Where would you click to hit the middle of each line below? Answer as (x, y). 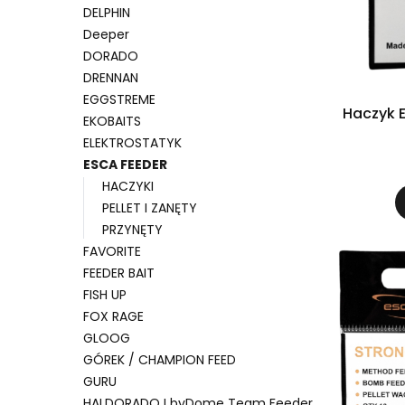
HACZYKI (128, 186)
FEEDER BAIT (119, 273)
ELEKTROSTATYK (132, 142)
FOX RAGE (113, 316)
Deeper (106, 34)
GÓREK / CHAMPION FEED (160, 359)
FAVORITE (112, 251)
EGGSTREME (119, 99)
